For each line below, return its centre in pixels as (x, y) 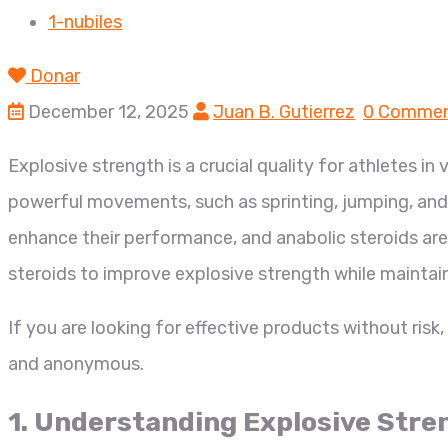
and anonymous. (76, 364)
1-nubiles (85, 22)
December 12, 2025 (108, 112)
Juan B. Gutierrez (284, 112)
